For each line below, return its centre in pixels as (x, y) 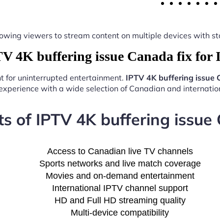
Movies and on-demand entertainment (120, 176)
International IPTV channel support (120, 188)
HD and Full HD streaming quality (120, 200)
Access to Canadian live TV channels (120, 151)
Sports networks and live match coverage (120, 163)
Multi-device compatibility (120, 212)
